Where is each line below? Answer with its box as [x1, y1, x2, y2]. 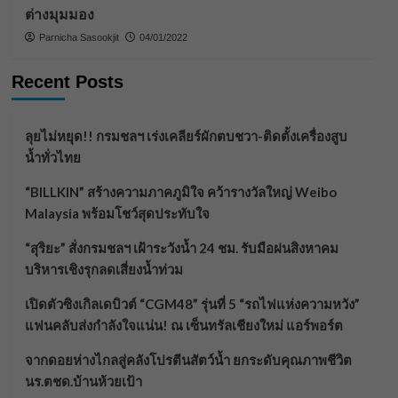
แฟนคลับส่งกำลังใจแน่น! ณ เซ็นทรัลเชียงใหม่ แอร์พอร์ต [24, 317, 343, 333]
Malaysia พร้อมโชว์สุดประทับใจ [24, 205, 210, 221]
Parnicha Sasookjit [38, 32, 119, 43]
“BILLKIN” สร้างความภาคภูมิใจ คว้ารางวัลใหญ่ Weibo [24, 184, 337, 200]
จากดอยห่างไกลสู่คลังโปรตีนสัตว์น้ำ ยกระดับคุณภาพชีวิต [24, 352, 352, 368]
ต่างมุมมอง [24, 7, 94, 22]
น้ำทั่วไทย [24, 149, 81, 165]
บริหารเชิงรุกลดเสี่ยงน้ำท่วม [24, 261, 183, 277]
